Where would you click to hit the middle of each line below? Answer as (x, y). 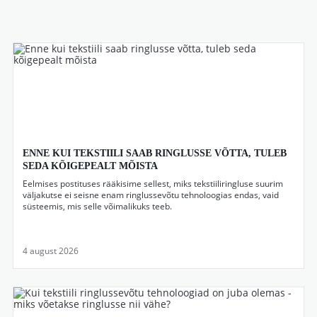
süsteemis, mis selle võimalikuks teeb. (97, 206)
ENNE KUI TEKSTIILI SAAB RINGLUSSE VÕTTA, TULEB (155, 153)
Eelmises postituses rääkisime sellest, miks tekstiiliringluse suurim (153, 184)
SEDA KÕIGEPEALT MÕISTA (90, 166)
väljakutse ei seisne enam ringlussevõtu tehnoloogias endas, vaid (151, 195)
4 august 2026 (51, 251)
